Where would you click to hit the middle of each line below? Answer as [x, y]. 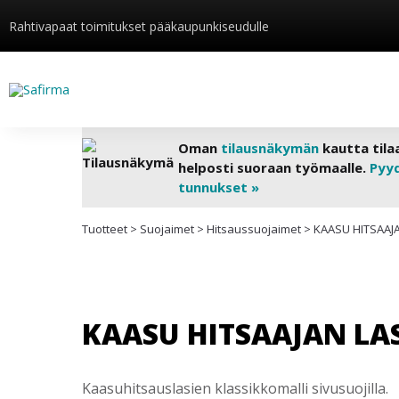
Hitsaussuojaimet [254, 229]
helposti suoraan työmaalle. [273, 167]
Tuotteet [105, 229]
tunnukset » [218, 187]
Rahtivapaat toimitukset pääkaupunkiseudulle [139, 26]
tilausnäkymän [269, 148]
